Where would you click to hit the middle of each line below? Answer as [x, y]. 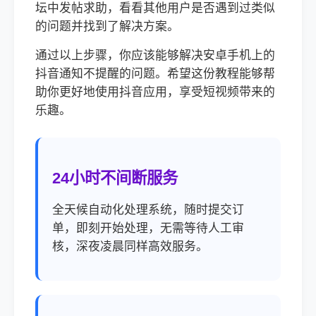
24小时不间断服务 [115, 178]
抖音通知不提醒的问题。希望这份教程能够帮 [155, 74]
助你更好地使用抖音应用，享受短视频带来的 [155, 92]
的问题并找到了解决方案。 [107, 26]
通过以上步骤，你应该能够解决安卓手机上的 [155, 55]
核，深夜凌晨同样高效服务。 [130, 247]
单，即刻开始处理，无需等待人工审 [148, 228]
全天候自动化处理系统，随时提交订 [148, 210]
